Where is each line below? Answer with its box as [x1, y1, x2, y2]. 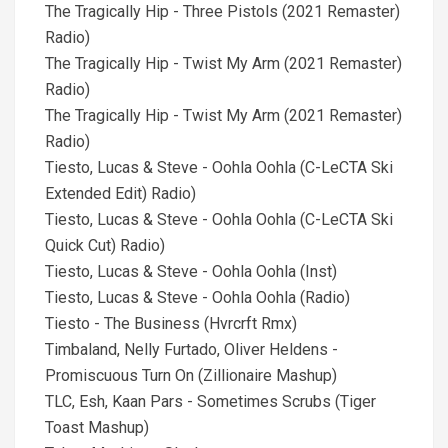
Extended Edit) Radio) [45, 184, 196, 203]
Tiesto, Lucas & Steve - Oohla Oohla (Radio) [45, 288, 350, 307]
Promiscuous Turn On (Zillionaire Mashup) [45, 366, 337, 385]
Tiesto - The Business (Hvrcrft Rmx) [45, 314, 297, 333]
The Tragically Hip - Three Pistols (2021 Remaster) [45, 2, 400, 21]
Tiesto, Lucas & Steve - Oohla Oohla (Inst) [45, 262, 337, 281]
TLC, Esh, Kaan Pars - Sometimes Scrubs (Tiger [45, 392, 376, 411]
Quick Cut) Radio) [45, 236, 165, 255]
